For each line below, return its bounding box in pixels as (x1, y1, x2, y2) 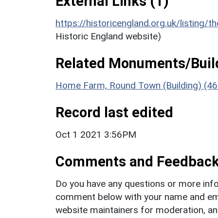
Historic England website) (55, 30, 161, 42)
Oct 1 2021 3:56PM (55, 128, 136, 140)
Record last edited (55, 104, 173, 121)
